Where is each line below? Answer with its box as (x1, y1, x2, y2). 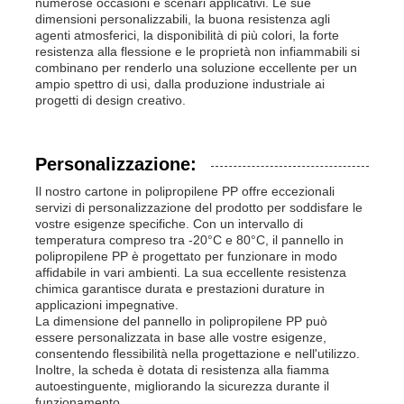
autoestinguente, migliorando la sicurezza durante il (35, 378, 330, 393)
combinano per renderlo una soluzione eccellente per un (35, 60, 358, 75)
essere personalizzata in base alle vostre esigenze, (35, 329, 327, 344)
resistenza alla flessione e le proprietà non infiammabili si (35, 43, 361, 59)
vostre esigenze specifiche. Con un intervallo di (35, 216, 304, 231)
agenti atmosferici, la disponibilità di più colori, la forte (35, 27, 340, 42)
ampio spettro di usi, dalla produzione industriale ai (35, 76, 326, 91)
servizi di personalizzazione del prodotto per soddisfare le (35, 199, 363, 215)
